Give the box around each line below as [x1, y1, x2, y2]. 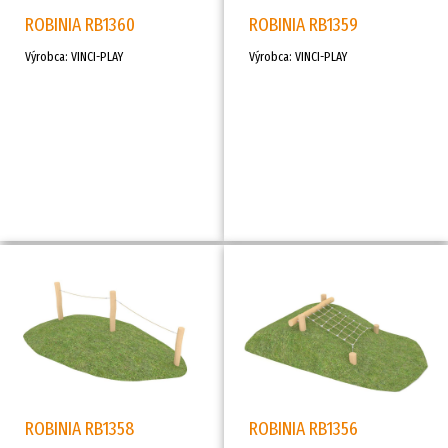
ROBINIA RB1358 [25, 417, 134, 440]
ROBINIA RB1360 [25, 13, 135, 36]
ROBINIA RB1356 [249, 417, 358, 440]
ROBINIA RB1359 [249, 13, 358, 36]
